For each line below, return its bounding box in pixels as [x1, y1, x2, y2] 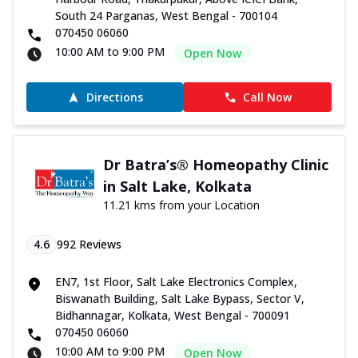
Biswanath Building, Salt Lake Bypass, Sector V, [55, 291, 304, 307]
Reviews [76, 237, 121, 253]
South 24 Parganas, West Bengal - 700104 [55, 8, 277, 24]
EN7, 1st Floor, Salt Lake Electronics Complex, [55, 274, 297, 290]
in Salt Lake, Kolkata [102, 177, 252, 197]
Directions [86, 89, 143, 105]
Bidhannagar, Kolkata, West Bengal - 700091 [55, 308, 290, 324]
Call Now [242, 89, 292, 105]
